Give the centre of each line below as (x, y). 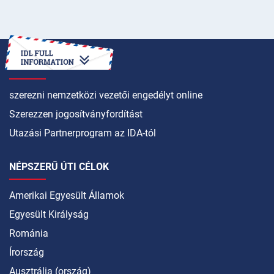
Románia (29, 233)
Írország (27, 252)
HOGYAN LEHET (45, 66)
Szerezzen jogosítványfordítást (76, 114)
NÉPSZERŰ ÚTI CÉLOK (59, 167)
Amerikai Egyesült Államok (67, 195)
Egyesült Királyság (49, 214)
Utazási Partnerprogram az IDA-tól (83, 133)
